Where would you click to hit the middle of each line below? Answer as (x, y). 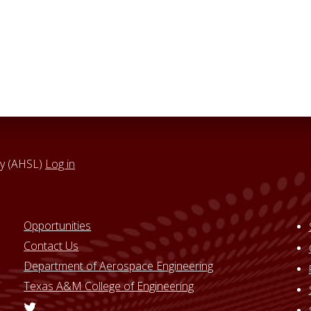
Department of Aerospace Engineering (119, 266)
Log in (60, 164)
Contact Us (51, 246)
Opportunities (58, 226)
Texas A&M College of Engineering (109, 286)
